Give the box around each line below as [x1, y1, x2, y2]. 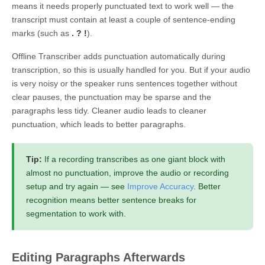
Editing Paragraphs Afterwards [12, 250, 185, 264]
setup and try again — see [26, 181, 127, 191]
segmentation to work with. [26, 208, 126, 218]
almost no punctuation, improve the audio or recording [26, 167, 229, 177]
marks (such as [12, 28, 72, 38]
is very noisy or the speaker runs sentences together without [12, 78, 237, 88]
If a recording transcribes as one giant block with [42, 154, 225, 164]
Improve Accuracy [127, 181, 193, 191]
